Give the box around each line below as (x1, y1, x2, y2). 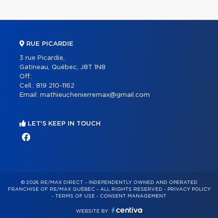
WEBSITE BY (75, 208, 109, 214)
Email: (19, 91, 40, 98)
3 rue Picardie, (19, 54, 65, 61)
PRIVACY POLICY (167, 186, 211, 192)
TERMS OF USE (55, 193, 95, 199)
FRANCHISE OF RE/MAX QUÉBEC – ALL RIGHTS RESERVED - (7, 186, 167, 192)
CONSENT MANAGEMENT (100, 193, 166, 199)
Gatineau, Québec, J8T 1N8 (19, 64, 106, 71)
